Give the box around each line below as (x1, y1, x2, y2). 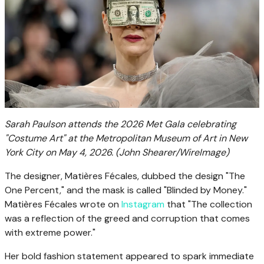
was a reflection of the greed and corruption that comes (5, 212, 250, 225)
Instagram (121, 197, 164, 210)
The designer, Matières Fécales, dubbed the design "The (5, 169, 245, 182)
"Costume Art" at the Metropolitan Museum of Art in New (5, 131, 247, 144)
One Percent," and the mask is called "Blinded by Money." (5, 183, 247, 196)
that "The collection (164, 197, 252, 210)
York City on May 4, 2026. (5, 146, 113, 159)
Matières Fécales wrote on (5, 197, 121, 210)
